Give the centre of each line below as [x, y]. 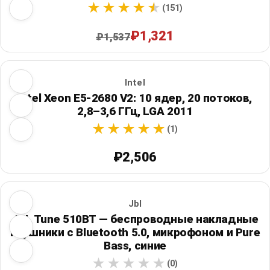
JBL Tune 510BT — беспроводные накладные [135, 219]
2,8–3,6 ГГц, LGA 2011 [135, 111]
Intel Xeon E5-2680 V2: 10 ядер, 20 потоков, [135, 98]
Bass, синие [135, 245]
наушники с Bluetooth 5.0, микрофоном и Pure [135, 232]
